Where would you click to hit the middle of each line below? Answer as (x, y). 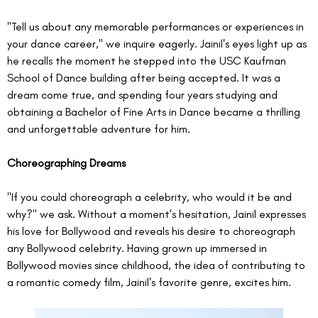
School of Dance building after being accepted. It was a (145, 77)
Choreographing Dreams (66, 163)
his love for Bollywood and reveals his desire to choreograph (153, 231)
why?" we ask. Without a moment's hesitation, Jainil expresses (158, 214)
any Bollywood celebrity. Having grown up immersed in (138, 248)
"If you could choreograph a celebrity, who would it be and (151, 197)
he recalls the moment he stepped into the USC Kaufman (148, 60)
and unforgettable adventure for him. (99, 128)
